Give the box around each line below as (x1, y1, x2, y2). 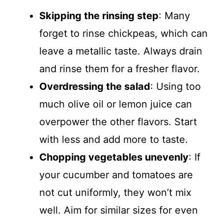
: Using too (150, 81, 201, 92)
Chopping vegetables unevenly (39, 151, 189, 163)
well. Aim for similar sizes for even (39, 204, 198, 216)
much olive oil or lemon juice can (39, 98, 192, 110)
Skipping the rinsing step (39, 10, 159, 22)
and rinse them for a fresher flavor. (39, 63, 200, 75)
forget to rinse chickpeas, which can (39, 27, 208, 39)
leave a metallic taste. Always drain (39, 45, 202, 57)
